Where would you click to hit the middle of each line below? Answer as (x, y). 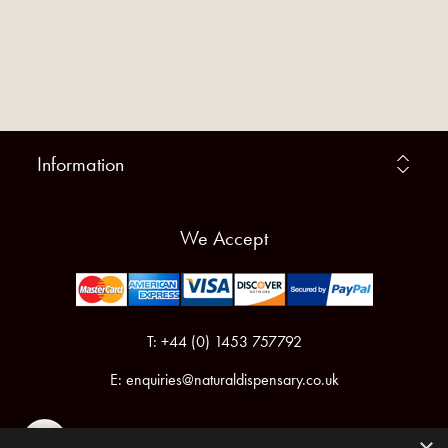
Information (80, 164)
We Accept (224, 238)
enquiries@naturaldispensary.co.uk (232, 380)
